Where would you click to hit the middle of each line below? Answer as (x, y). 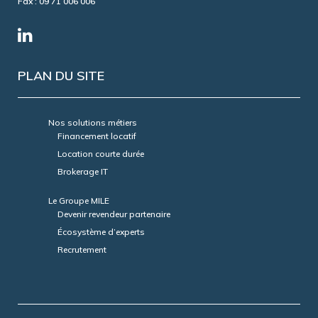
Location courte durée (101, 154)
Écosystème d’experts (101, 232)
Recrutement (82, 250)
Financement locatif (97, 136)
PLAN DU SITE (61, 76)
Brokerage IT (83, 172)
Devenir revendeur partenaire (114, 214)
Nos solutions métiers (93, 123)
